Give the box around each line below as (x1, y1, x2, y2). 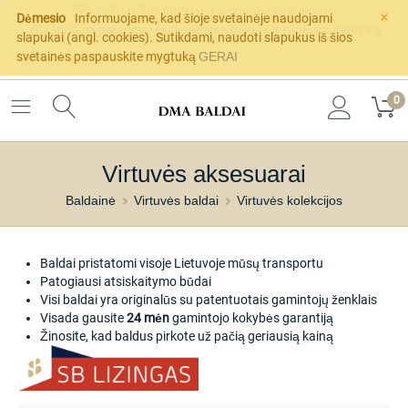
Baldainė (66, 193, 116, 209)
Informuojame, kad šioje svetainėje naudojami (72, 11, 332, 25)
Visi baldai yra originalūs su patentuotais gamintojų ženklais (40, 292, 377, 308)
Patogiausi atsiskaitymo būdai (40, 274, 211, 290)
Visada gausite (40, 311, 127, 326)
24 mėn (127, 311, 169, 326)
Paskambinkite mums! (210, 4, 337, 18)
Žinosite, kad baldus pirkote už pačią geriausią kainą (40, 329, 333, 344)
